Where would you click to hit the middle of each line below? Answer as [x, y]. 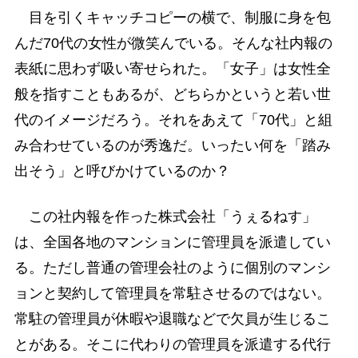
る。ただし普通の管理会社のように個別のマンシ [172, 267]
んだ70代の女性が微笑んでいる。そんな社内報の [173, 43]
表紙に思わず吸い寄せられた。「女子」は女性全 [172, 68]
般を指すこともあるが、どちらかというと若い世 [172, 94]
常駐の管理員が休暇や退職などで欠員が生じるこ [172, 318]
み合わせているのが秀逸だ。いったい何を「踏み [172, 145]
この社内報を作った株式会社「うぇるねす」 [165, 216]
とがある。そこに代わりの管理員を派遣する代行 [172, 344]
